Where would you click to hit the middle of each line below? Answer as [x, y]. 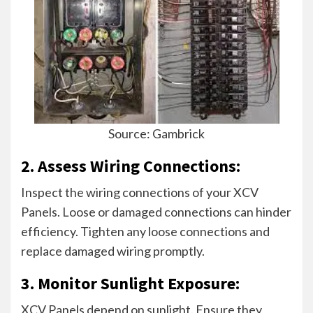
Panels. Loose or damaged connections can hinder [156, 211]
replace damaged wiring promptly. [113, 250]
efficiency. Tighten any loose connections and [145, 231]
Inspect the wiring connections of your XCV [140, 192]
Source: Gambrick [156, 133]
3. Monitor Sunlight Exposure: [130, 283]
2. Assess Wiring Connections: [131, 166]
